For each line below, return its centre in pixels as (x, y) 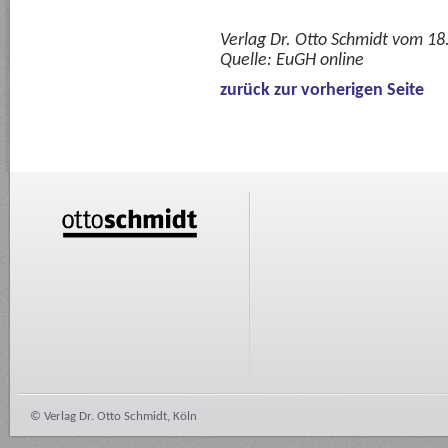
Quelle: (246, 60)
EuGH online (318, 60)
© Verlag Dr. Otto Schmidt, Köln (113, 416)
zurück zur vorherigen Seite (322, 90)
